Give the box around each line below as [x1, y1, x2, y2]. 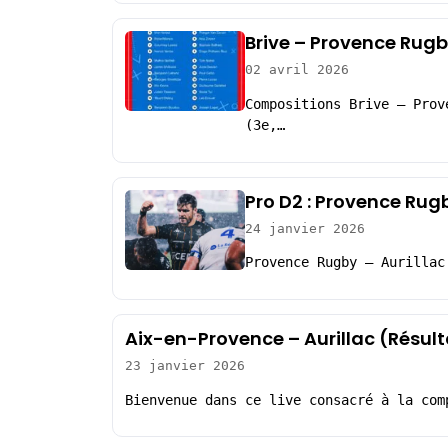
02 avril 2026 [245, 62, 349, 78]
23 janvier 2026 [125, 357, 245, 373]
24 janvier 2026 [245, 220, 365, 236]
